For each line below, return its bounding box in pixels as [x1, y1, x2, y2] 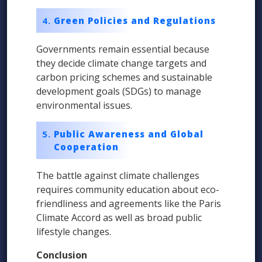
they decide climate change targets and [36, 57, 206, 70]
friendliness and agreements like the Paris [36, 197, 221, 211]
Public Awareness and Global [54, 128, 204, 140]
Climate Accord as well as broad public [36, 211, 202, 225]
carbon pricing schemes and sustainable [36, 71, 212, 84]
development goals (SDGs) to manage [36, 85, 201, 98]
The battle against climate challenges [36, 169, 199, 182]
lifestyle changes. [36, 225, 111, 239]
